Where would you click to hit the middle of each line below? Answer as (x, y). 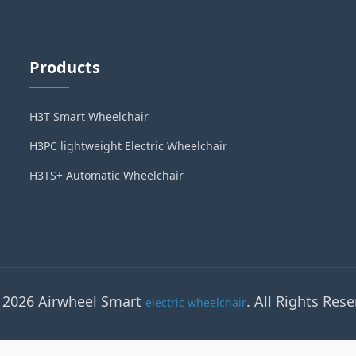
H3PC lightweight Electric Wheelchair (129, 146)
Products (65, 67)
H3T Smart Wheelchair (89, 116)
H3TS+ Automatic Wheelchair (107, 175)
